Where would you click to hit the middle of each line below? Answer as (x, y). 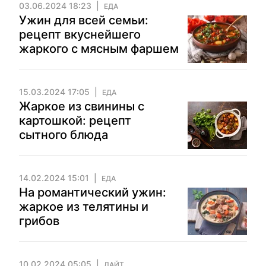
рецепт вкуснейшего (80, 34)
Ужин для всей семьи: (84, 20)
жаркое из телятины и (84, 207)
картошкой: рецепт (75, 121)
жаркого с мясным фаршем (99, 49)
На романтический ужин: (93, 192)
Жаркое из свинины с (82, 106)
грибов (39, 221)
